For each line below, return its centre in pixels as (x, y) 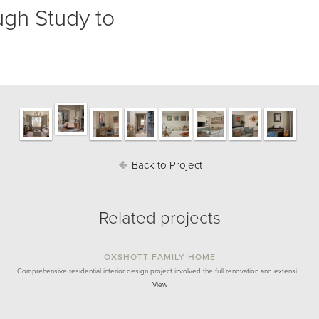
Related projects (159, 218)
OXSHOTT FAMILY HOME (159, 257)
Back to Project (165, 165)
